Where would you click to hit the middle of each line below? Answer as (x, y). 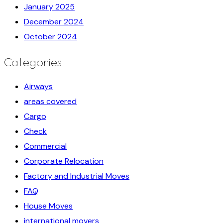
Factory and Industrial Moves (77, 176)
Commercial (45, 146)
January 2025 (49, 6)
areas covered (50, 101)
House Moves (48, 206)
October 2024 (51, 36)
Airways (38, 86)
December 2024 (54, 21)
